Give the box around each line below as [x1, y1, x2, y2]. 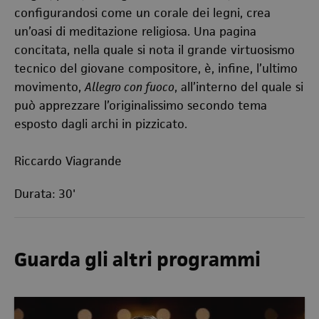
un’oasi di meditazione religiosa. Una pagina [14, 23, 256, 39]
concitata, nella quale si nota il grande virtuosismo [14, 42, 295, 58]
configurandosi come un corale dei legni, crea [14, 5, 271, 21]
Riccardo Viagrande [14, 153, 122, 169]
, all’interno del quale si [174, 79, 303, 95]
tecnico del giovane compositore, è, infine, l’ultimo [14, 61, 298, 76]
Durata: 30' [14, 186, 75, 202]
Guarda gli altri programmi [14, 246, 261, 272]
